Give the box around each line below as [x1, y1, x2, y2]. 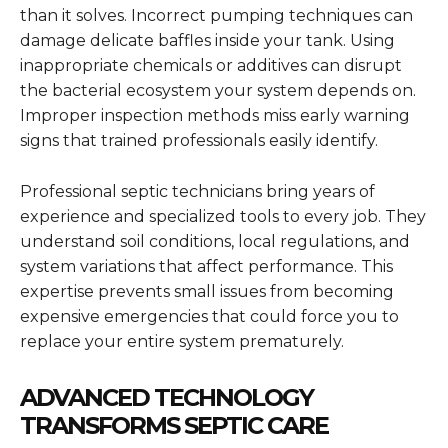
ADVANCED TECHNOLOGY [20, 383, 313, 413]
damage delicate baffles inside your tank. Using [20, 31, 395, 51]
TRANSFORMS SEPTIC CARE [20, 411, 328, 441]
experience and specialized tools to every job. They [20, 207, 426, 227]
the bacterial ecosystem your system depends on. [20, 81, 416, 101]
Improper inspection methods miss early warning [20, 106, 410, 126]
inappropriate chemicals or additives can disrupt [20, 56, 402, 76]
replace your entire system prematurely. [20, 332, 344, 352]
